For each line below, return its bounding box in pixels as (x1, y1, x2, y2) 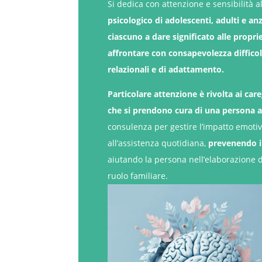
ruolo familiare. (108, 170, 168, 181)
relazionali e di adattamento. (108, 63, 225, 75)
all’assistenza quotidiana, (108, 137, 209, 149)
